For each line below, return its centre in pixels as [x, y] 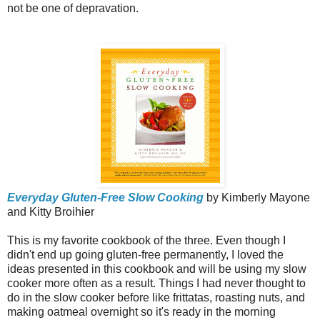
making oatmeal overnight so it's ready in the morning [141, 312]
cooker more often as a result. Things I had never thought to [156, 284]
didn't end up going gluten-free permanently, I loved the [145, 255]
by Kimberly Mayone [257, 198]
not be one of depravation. [73, 9]
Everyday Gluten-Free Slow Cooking [105, 198]
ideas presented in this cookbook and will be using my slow [157, 269]
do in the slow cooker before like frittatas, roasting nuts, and [156, 298]
